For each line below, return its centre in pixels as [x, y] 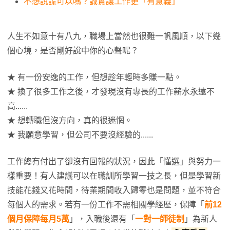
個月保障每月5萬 [38, 219]
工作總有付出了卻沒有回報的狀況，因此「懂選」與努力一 [114, 161]
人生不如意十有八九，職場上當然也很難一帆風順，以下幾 [114, 36]
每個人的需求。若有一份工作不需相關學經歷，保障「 [106, 205]
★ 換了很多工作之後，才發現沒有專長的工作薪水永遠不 [111, 92]
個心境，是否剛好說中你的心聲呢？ [73, 51]
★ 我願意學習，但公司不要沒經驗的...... [80, 135]
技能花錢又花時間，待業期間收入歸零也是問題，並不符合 [114, 190]
